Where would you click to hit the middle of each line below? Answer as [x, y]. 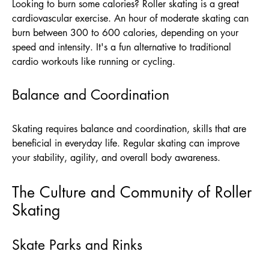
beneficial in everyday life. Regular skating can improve [126, 143]
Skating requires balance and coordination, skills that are [129, 128]
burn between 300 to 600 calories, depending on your [125, 32]
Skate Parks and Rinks [77, 245]
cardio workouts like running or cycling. [94, 61]
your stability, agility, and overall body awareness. [116, 157]
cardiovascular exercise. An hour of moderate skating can [130, 18]
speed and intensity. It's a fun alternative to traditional [122, 47]
